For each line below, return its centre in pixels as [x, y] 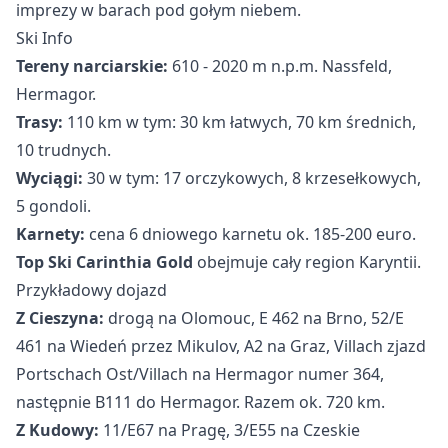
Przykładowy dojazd [91, 289]
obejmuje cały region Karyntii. [307, 261]
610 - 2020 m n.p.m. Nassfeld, [280, 65]
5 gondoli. [53, 205]
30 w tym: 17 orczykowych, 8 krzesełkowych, [252, 177]
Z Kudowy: [57, 429]
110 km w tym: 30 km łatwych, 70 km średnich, [239, 121]
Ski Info [44, 37]
